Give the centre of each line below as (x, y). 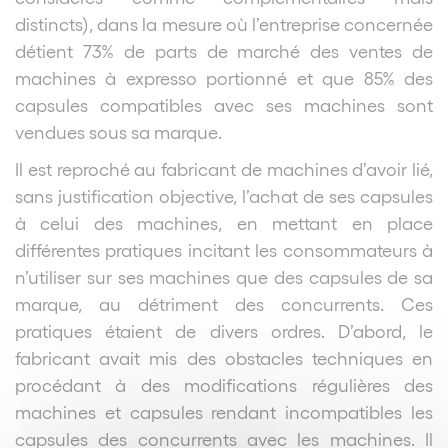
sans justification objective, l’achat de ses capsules (224, 195)
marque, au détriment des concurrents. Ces (224, 303)
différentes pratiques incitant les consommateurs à (224, 249)
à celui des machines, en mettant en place (224, 222)
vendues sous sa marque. (118, 131)
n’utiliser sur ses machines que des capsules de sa (224, 276)
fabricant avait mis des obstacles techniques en (224, 357)
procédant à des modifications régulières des (224, 384)
